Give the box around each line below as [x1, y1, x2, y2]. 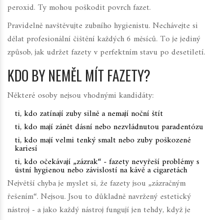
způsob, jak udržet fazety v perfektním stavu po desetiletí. [7, 45, 205, 60]
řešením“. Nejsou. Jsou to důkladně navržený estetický [7, 190, 191, 205]
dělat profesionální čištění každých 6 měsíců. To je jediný [7, 32, 200, 47]
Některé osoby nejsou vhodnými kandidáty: [7, 88, 154, 104]
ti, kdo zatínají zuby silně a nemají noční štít [15, 107, 163, 122]
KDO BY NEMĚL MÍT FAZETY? [7, 65, 150, 86]
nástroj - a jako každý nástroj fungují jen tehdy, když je [7, 203, 191, 218]
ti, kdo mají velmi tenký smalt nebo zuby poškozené [15, 133, 191, 148]
